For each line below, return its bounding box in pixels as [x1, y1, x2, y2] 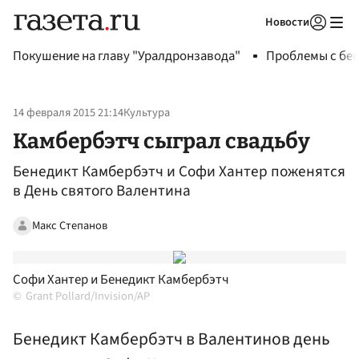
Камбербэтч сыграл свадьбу [13, 127, 310, 154]
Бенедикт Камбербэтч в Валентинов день [13, 327, 330, 353]
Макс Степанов [32, 216, 107, 234]
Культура [123, 104, 170, 122]
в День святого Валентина [13, 179, 191, 203]
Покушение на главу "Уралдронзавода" [13, 46, 240, 66]
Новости [265, 14, 309, 30]
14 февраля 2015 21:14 [13, 104, 123, 122]
